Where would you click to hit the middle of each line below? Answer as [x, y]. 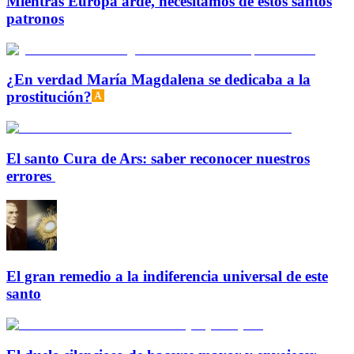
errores [31, 175]
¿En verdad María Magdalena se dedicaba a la [158, 80]
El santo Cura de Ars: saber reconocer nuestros [158, 158]
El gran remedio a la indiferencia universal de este [167, 277]
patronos [35, 18]
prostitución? [49, 97]
